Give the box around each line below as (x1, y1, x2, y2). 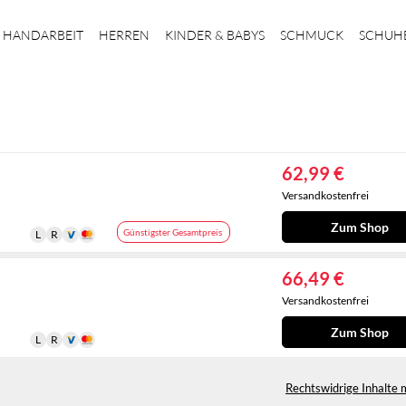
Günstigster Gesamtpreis (123, 227, 222, 237)
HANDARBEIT (3, 27, 84, 43)
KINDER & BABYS (165, 27, 266, 43)
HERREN (99, 27, 150, 43)
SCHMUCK (280, 27, 344, 43)
